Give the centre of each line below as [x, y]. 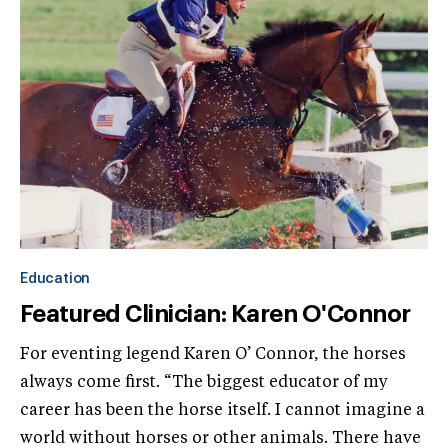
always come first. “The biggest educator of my [204, 382]
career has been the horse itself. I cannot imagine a [222, 410]
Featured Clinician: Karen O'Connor [215, 313]
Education [55, 278]
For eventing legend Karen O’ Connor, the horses [213, 354]
